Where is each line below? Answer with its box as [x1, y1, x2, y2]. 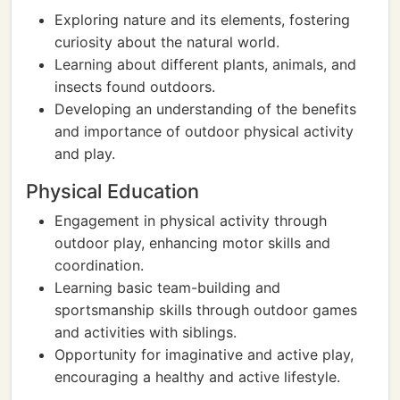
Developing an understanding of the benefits [54, 100, 356, 118]
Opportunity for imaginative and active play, [54, 346, 354, 363]
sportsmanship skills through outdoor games [54, 301, 357, 319]
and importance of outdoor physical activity [54, 122, 354, 140]
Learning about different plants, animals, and [54, 55, 356, 73]
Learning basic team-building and [54, 279, 280, 296]
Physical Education [26, 179, 199, 203]
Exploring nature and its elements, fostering [54, 11, 350, 29]
